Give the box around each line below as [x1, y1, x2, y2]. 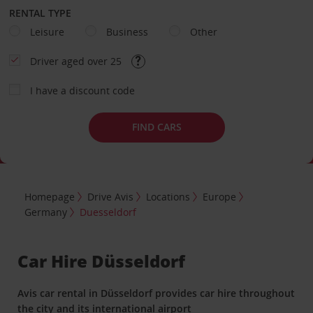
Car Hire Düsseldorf [17, 249, 186, 273]
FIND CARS [131, 120, 182, 133]
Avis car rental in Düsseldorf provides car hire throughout [17, 286, 296, 300]
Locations [146, 190, 191, 204]
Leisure [29, 24, 64, 38]
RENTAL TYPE [8, 6, 71, 20]
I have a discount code [29, 83, 135, 97]
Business [105, 24, 148, 38]
